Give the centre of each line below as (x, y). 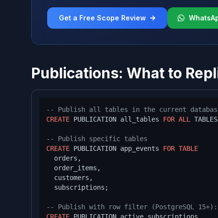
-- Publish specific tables (97, 138)
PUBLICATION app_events (116, 148)
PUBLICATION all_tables (116, 119)
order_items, (73, 168)
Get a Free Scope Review (102, 18)
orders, (64, 158)
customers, (70, 177)
